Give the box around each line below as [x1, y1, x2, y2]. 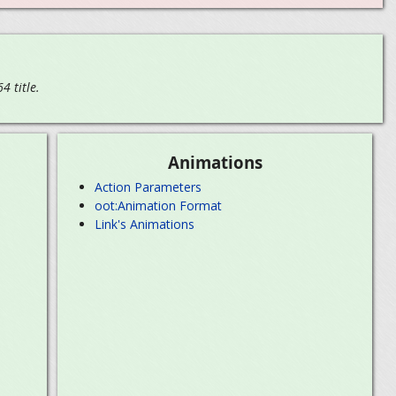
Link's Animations [95, 216, 195, 233]
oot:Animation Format [95, 196, 223, 214]
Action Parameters [95, 178, 202, 195]
